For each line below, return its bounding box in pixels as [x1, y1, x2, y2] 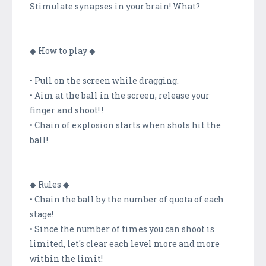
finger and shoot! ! [30, 104, 103, 116]
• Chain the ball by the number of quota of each [30, 193, 224, 205]
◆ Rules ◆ [30, 178, 69, 190]
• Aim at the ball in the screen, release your [30, 89, 210, 101]
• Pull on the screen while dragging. [30, 74, 179, 86]
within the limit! [30, 252, 103, 264]
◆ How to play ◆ [30, 45, 96, 56]
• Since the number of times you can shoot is [30, 223, 214, 235]
